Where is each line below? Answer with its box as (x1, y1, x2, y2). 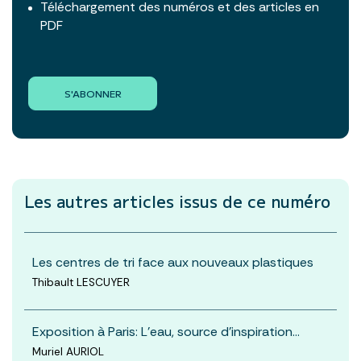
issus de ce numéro (179, 189, 330, 213)
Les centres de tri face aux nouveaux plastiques (32, 253, 313, 271)
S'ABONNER (64, 85, 122, 100)
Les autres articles (24, 189, 179, 213)
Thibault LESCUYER (32, 275, 130, 289)
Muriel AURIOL (32, 344, 104, 359)
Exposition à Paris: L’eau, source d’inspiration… (32, 322, 300, 340)
